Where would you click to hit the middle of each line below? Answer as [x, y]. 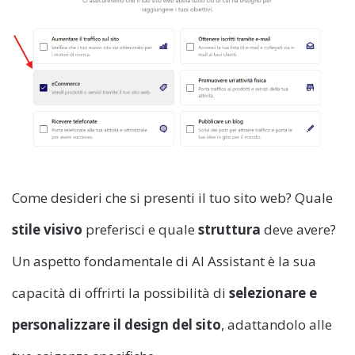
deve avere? [298, 229]
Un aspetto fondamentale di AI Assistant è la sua [164, 261]
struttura [229, 229]
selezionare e [273, 292]
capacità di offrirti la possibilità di [120, 292]
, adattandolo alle [277, 324]
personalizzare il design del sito [116, 324]
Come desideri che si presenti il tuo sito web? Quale [172, 197]
